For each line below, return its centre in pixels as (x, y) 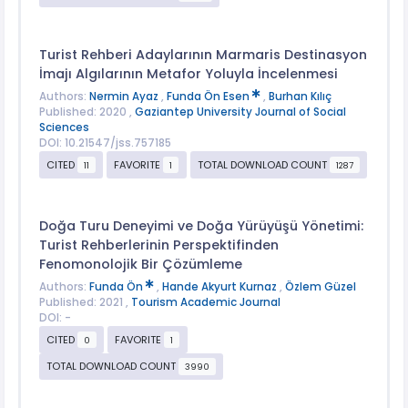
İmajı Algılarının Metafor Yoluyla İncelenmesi (188, 73)
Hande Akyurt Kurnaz (220, 287)
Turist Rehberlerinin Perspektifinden (158, 245)
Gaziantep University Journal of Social (240, 112)
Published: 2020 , (87, 112)
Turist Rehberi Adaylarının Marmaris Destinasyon (203, 54)
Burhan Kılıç (300, 97)
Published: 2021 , (85, 303)
